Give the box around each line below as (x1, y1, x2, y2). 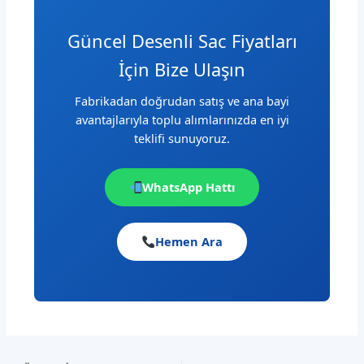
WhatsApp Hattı (142, 178, 236, 195)
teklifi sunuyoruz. (134, 130, 230, 147)
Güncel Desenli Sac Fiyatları (67, 29, 297, 54)
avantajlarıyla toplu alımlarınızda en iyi (75, 111, 289, 128)
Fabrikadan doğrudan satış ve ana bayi (75, 93, 289, 110)
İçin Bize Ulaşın (119, 58, 245, 82)
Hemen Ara (154, 232, 223, 249)
